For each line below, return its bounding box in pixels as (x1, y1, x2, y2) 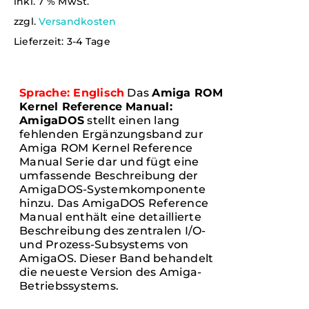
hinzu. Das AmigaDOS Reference (19, 197, 209, 210)
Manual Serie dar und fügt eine (19, 155, 199, 169)
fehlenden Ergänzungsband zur (19, 128, 203, 141)
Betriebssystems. (19, 279, 119, 293)
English (15, 94, 55, 107)
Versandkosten (39, 15, 117, 28)
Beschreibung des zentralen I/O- (19, 224, 206, 238)
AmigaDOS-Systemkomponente (19, 183, 206, 197)
